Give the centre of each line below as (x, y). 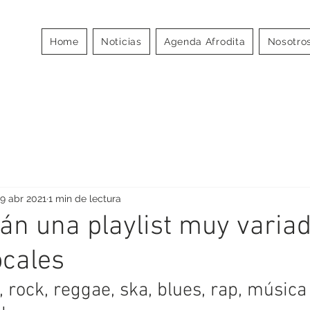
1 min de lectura (85, 198)
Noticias (121, 42)
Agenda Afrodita (204, 42)
